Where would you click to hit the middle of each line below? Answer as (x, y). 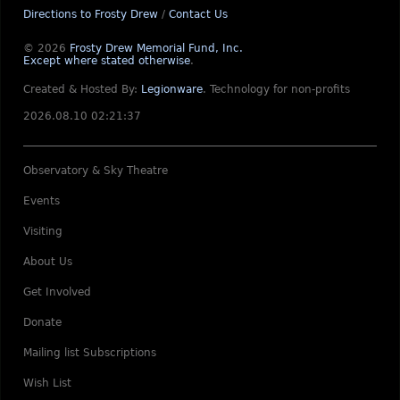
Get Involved (57, 292)
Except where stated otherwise (107, 60)
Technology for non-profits (280, 89)
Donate (42, 322)
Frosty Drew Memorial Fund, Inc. (156, 48)
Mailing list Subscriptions (90, 352)
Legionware (172, 89)
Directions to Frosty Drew (91, 14)
